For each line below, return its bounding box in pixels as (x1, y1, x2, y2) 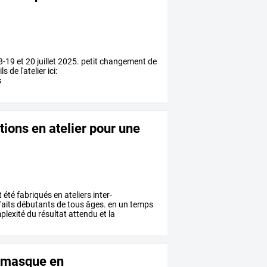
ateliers (63, 190, 92, 200)
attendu (67, 209, 98, 219)
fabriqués (15, 190, 52, 200)
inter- (91, 190, 113, 200)
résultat (36, 209, 67, 219)
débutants (15, 199, 55, 209)
